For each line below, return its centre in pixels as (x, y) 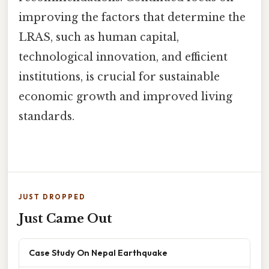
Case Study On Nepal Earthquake (98, 252)
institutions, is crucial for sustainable (119, 77)
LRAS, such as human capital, (99, 38)
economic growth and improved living (125, 97)
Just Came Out (65, 218)
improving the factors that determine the (132, 18)
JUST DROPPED (52, 197)
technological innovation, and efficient (123, 57)
